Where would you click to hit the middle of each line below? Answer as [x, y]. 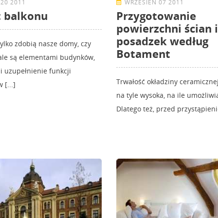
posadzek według [162, 41]
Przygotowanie [156, 16]
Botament [143, 54]
